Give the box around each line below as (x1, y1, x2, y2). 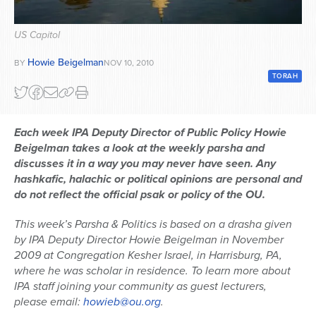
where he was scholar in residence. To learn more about (14, 262, 291, 279)
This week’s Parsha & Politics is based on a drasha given (14, 216, 292, 233)
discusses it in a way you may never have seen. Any (14, 155, 276, 172)
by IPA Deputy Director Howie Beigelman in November (14, 231, 284, 248)
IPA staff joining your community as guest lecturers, (14, 278, 267, 295)
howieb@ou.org (83, 293, 161, 310)
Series (25, 11, 54, 27)
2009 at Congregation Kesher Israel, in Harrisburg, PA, (14, 247, 282, 264)
